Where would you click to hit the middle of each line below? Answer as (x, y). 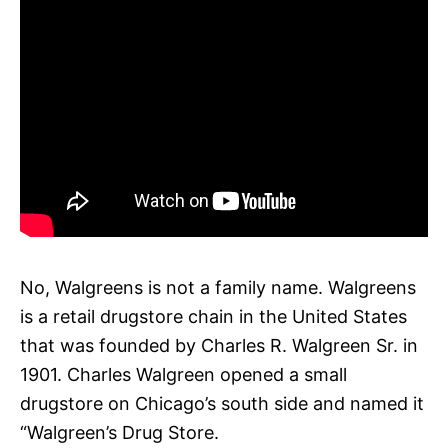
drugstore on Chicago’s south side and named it (222, 403)
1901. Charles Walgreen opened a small (183, 374)
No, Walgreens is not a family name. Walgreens (218, 287)
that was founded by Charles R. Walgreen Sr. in (219, 345)
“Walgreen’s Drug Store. (119, 432)
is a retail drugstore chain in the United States (213, 316)
